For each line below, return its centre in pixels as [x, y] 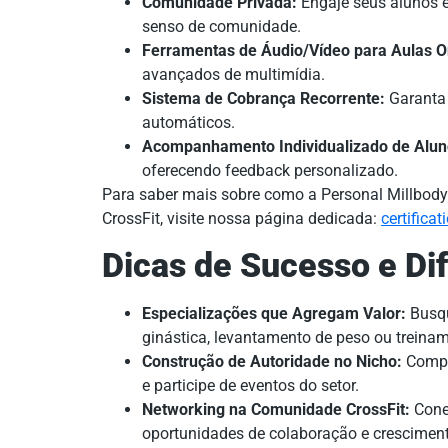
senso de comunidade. [221, 27]
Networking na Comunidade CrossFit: [276, 409]
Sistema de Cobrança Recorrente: [263, 99]
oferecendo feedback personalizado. [270, 171]
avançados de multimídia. [233, 75]
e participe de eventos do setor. [250, 385]
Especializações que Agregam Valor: [274, 313]
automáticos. [188, 123]
